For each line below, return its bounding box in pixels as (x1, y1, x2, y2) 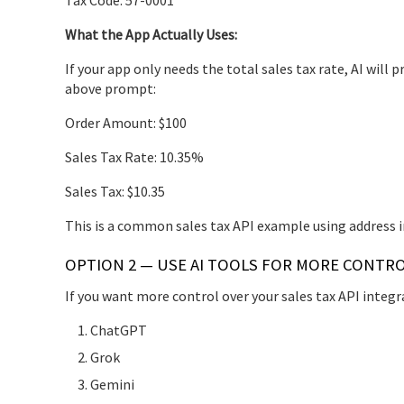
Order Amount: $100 (65, 113, 187, 132)
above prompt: (65, 78, 156, 97)
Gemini (90, 374, 134, 393)
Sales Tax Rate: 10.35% (65, 147, 204, 166)
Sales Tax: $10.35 (65, 181, 165, 200)
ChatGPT (90, 320, 147, 339)
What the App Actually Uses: (65, 24, 237, 43)
